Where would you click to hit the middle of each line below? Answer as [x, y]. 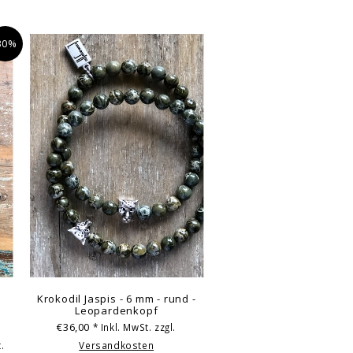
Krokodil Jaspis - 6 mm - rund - [116, 298]
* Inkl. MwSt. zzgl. [134, 327]
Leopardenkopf [117, 310]
